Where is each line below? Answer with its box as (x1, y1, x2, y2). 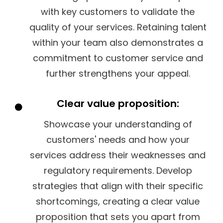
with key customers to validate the (41, 5, 195, 18)
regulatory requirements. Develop (43, 164, 192, 177)
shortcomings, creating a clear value (36, 195, 200, 208)
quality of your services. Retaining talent (29, 20, 207, 33)
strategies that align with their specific (32, 179, 203, 192)
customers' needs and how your (46, 133, 190, 146)
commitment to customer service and (32, 51, 203, 64)
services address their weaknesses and (30, 148, 206, 161)
